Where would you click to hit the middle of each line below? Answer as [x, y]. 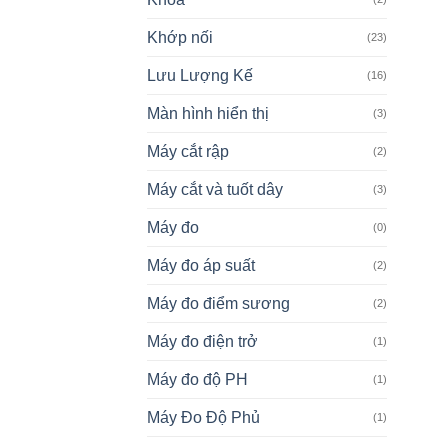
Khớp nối [180, 38]
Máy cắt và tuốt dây [215, 190]
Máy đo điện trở [202, 342]
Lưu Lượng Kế [200, 76]
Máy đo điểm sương [218, 304]
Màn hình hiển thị [208, 114]
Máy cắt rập [188, 152]
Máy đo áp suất [201, 266]
